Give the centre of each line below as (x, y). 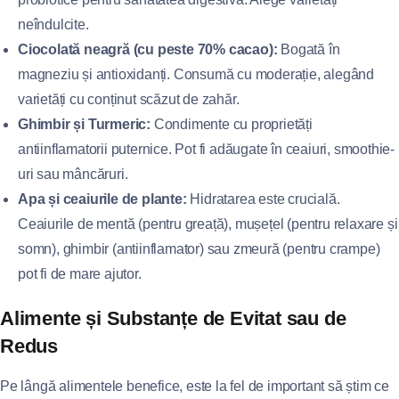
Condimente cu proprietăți (232, 124)
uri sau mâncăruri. (73, 174)
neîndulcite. (53, 24)
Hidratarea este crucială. (263, 199)
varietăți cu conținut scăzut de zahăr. (129, 99)
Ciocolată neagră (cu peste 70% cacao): (148, 49)
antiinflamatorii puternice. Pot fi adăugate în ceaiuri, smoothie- (206, 149)
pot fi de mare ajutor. (80, 274)
